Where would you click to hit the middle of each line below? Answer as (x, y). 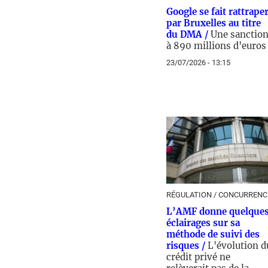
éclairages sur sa (203, 223)
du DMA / (188, 34)
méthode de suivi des (213, 234)
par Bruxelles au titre (214, 23)
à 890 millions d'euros (216, 46)
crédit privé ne (198, 257)
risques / (187, 246)
